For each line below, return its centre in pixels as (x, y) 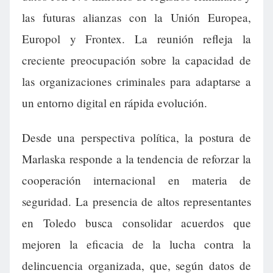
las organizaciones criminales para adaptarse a (136, 82)
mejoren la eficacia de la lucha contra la (136, 244)
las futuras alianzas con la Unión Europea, (136, 18)
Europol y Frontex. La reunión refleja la (136, 39)
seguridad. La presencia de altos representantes (136, 202)
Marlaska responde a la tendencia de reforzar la (136, 159)
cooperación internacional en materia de (136, 180)
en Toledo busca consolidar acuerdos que (136, 223)
